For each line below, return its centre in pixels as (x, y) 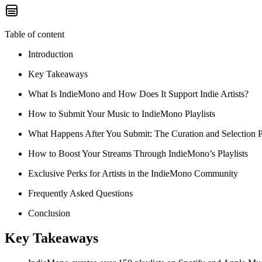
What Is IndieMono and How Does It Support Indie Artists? (138, 94)
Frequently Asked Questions (80, 193)
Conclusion (49, 213)
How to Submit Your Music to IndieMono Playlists (122, 113)
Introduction (51, 54)
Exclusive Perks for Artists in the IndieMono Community (133, 173)
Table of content (35, 34)
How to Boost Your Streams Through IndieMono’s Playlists (138, 153)
